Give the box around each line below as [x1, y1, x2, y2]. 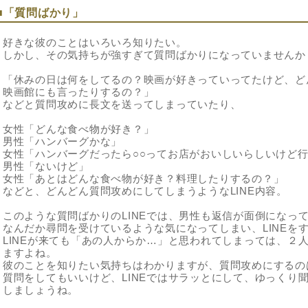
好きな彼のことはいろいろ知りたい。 [3, 36, 187, 48]
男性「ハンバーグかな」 [3, 135, 122, 147]
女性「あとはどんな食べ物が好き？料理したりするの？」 [3, 172, 285, 184]
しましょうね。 [3, 283, 79, 296]
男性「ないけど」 [3, 159, 89, 172]
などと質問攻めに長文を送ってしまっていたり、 [3, 98, 241, 110]
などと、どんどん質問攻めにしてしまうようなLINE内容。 [3, 184, 287, 197]
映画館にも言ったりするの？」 [3, 85, 155, 98]
